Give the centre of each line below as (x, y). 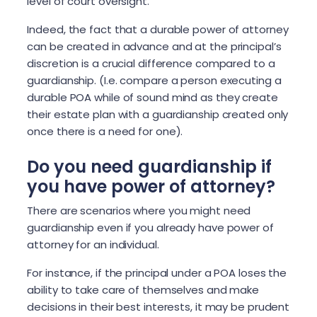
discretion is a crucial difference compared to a (151, 64)
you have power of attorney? (151, 187)
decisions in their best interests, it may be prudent (158, 307)
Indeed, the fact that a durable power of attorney (158, 30)
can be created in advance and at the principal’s (154, 47)
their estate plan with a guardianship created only (158, 115)
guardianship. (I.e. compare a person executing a (154, 81)
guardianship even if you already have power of (150, 228)
